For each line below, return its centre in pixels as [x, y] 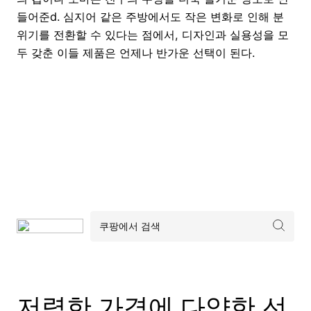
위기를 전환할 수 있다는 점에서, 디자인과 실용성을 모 [153, 34]
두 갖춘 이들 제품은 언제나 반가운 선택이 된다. [136, 52]
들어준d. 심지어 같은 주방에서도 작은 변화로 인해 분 [150, 16]
